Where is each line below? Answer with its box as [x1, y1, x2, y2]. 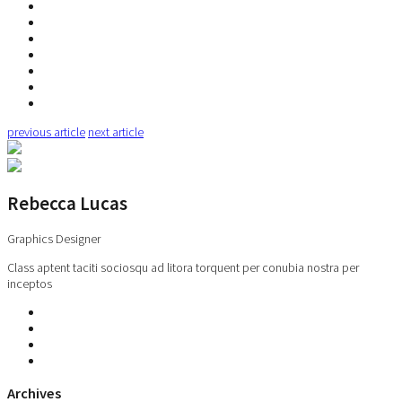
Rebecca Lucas [7, 190, 127, 215]
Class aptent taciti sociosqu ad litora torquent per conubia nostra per [7, 259, 359, 276]
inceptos [7, 275, 52, 293]
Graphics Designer [7, 231, 100, 248]
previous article [7, 123, 85, 140]
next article [88, 123, 144, 140]
